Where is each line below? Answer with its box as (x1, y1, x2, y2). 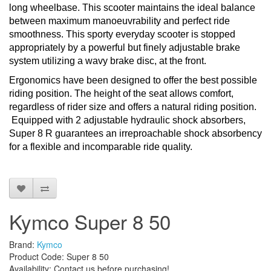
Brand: (9, 238, 37, 251)
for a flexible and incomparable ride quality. (9, 142, 192, 152)
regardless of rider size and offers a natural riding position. (9, 102, 256, 113)
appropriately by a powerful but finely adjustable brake (9, 42, 240, 53)
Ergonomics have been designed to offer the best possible (9, 75, 257, 86)
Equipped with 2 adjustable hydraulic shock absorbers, (9, 115, 246, 126)
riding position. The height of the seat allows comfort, (9, 88, 233, 99)
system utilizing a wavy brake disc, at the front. (9, 56, 206, 67)
